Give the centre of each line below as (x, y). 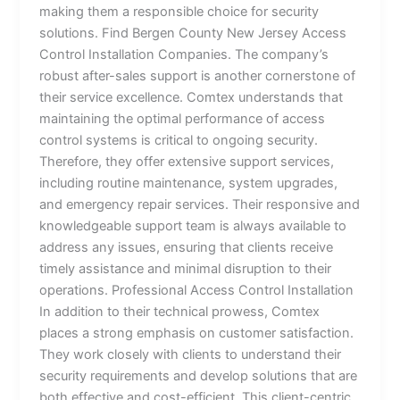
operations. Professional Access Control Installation (197, 290)
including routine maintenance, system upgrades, (189, 183)
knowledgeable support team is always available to (193, 225)
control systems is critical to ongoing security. (179, 140)
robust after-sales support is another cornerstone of (198, 75)
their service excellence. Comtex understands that (192, 97)
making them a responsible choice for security (179, 11)
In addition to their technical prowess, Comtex (180, 311)
